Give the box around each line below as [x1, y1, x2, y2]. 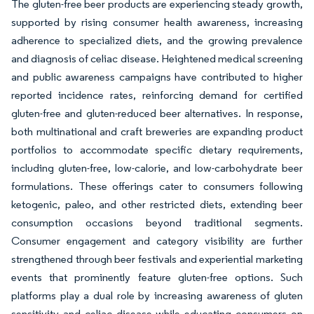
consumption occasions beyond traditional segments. [11, 216, 303, 230]
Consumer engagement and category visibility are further [11, 234, 303, 248]
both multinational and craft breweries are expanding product [11, 125, 303, 139]
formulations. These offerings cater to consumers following [11, 179, 303, 193]
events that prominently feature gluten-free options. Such [11, 271, 303, 285]
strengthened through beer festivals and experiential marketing [11, 252, 303, 266]
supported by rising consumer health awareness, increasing [11, 15, 303, 29]
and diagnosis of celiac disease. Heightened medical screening [11, 52, 303, 66]
